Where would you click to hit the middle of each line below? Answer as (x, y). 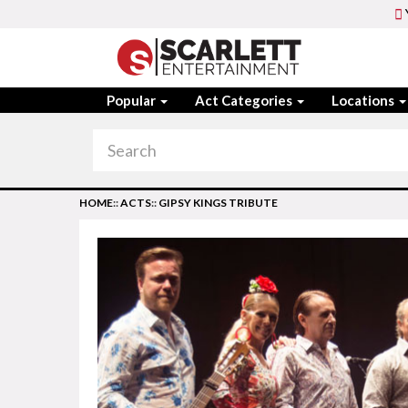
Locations (364, 100)
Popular (133, 100)
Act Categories (245, 100)
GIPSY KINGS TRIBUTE (218, 203)
